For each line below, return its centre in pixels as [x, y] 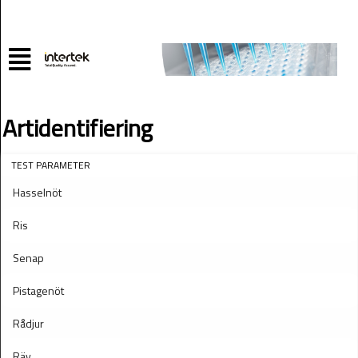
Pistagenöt [38, 290]
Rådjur [28, 323]
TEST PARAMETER [51, 165]
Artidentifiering [78, 128]
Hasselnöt [37, 192]
